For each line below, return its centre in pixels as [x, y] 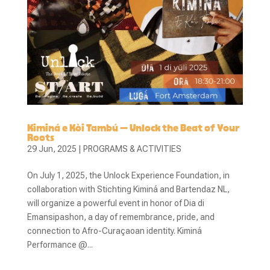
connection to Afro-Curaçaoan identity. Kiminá [114, 231]
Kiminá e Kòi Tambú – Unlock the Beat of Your [133, 128]
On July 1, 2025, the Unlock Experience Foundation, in [128, 176]
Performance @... [60, 245]
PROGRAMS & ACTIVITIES [132, 149]
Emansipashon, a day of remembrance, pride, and [121, 217]
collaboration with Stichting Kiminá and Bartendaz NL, [128, 190]
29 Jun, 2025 [52, 149]
